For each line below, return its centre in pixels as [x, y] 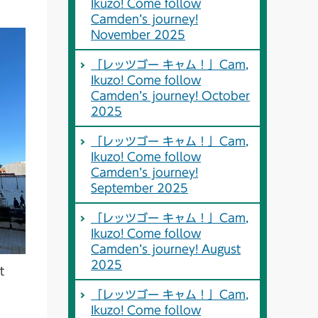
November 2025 [138, 35]
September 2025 [139, 188]
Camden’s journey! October [170, 96]
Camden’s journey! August [166, 250]
